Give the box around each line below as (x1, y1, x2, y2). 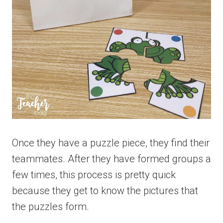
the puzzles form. (12, 200, 89, 213)
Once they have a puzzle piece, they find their (12, 136, 210, 149)
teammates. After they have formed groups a (12, 152, 211, 165)
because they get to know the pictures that (12, 184, 198, 197)
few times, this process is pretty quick (12, 168, 176, 181)
